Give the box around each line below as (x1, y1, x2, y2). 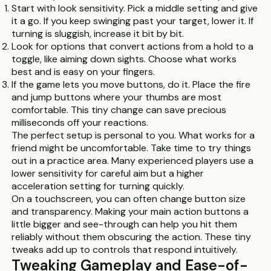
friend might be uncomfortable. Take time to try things (11, 142, 252, 154)
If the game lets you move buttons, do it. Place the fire (11, 78, 251, 91)
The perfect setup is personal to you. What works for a (11, 129, 255, 142)
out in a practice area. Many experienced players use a (11, 154, 254, 167)
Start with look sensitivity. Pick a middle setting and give (11, 2, 258, 15)
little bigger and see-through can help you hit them (11, 218, 238, 230)
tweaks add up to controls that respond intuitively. (11, 243, 238, 256)
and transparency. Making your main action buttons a (11, 205, 249, 218)
